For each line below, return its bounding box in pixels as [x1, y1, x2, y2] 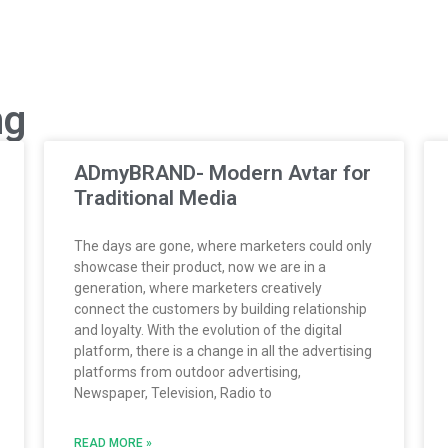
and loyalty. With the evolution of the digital [74, 321, 342, 338]
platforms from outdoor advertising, [74, 363, 301, 380]
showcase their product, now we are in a [74, 258, 326, 275]
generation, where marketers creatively [74, 279, 322, 296]
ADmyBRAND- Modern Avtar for [74, 160, 371, 185]
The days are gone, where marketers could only [74, 237, 372, 254]
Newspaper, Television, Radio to [74, 384, 272, 401]
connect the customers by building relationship [74, 300, 367, 317]
